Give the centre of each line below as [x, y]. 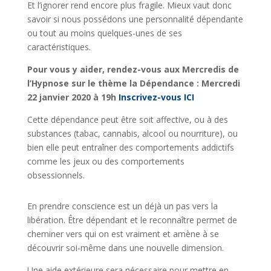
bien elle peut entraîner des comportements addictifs [130, 147]
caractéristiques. [59, 47]
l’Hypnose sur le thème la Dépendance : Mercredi [133, 83]
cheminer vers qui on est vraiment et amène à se [123, 234]
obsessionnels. [56, 175]
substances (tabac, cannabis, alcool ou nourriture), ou [132, 133]
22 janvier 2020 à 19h [73, 97]
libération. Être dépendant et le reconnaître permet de [132, 220]
